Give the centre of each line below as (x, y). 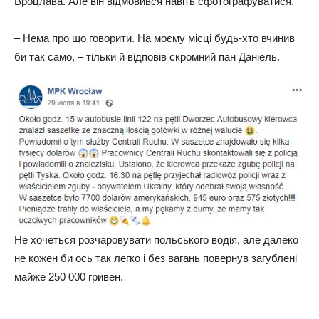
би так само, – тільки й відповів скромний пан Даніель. (147, 56)
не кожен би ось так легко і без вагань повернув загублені (156, 258)
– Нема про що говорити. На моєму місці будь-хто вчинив (155, 38)
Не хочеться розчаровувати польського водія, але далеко (156, 239)
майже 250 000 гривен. (69, 276)
